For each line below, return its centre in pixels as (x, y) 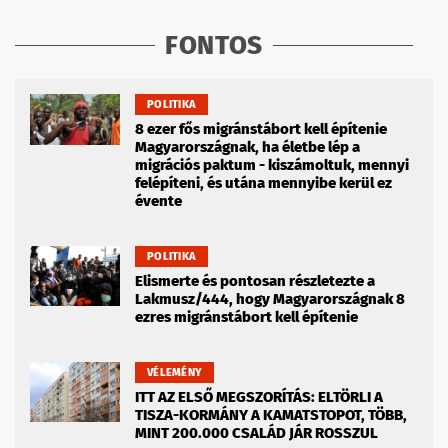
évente (158, 201)
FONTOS (214, 46)
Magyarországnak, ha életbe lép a (247, 147)
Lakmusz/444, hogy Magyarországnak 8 (270, 299)
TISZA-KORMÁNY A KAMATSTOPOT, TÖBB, (271, 415)
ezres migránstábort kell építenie (246, 317)
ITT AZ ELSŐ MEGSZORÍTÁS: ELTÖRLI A (259, 397)
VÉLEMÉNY (175, 373)
